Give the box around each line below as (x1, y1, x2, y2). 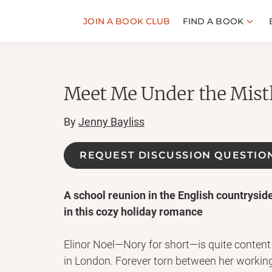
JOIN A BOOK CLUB (83, 15, 171, 27)
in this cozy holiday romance (64, 205, 203, 218)
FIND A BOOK (182, 15, 244, 27)
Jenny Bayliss (78, 115, 144, 128)
